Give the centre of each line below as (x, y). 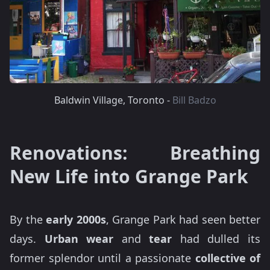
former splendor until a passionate (102, 258)
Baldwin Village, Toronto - (113, 100)
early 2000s (76, 219)
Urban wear (79, 239)
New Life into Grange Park (129, 176)
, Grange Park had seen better (183, 219)
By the (28, 219)
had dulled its (216, 239)
